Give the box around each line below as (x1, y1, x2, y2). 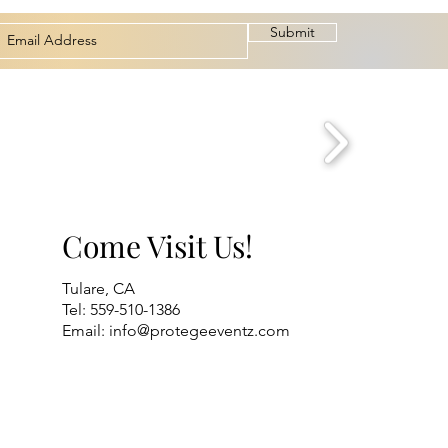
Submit (270, 22, 315, 41)
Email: (62, 320, 109, 340)
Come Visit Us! (62, 225, 253, 266)
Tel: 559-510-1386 (62, 299, 180, 319)
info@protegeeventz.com (109, 320, 290, 340)
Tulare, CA (62, 278, 135, 298)
